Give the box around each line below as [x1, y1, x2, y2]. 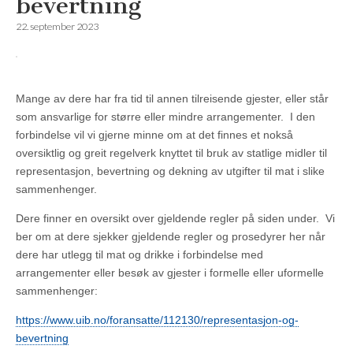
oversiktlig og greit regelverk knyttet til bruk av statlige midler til [16, 147, 327, 160]
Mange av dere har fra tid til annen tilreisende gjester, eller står [16, 92, 329, 106]
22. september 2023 [16, 20, 98, 33]
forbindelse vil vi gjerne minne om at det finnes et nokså [16, 128, 293, 142]
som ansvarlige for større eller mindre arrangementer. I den [16, 110, 315, 124]
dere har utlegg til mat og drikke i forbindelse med [16, 248, 263, 262]
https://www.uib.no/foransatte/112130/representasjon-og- [16, 314, 299, 327]
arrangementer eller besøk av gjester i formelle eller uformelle [16, 266, 324, 280]
